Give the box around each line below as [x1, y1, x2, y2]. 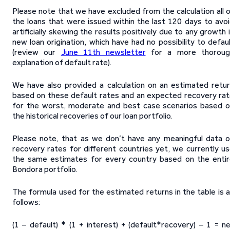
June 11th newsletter [61, 47, 146, 57]
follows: [12, 197, 40, 207]
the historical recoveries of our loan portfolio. [12, 111, 172, 121]
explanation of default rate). [12, 57, 111, 67]
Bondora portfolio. [12, 164, 77, 174]
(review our [12, 47, 61, 57]
